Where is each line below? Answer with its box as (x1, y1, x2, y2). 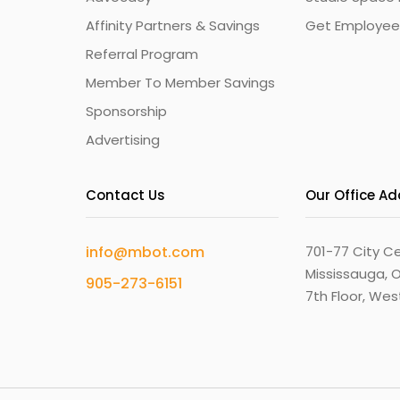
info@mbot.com (86, 242, 205, 263)
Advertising (86, 130, 161, 150)
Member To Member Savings (86, 73, 276, 93)
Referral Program (86, 45, 199, 64)
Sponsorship (86, 102, 168, 121)
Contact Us (86, 186, 166, 205)
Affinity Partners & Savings (86, 16, 261, 36)
